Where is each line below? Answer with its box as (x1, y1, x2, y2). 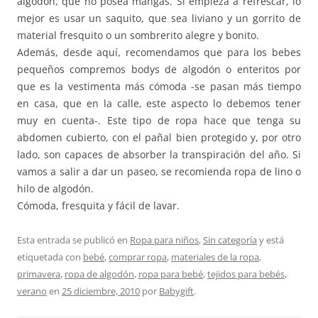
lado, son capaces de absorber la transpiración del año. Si (17, 147, 301, 161)
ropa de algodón (65, 267, 134, 280)
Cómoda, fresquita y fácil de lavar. (17, 198, 180, 212)
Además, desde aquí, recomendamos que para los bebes (17, 45, 301, 59)
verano (17, 284, 47, 297)
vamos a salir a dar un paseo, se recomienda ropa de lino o (17, 164, 301, 178)
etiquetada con (17, 250, 83, 263)
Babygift (159, 284, 194, 297)
